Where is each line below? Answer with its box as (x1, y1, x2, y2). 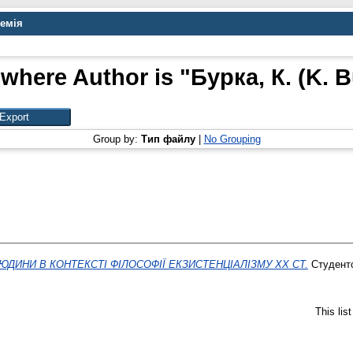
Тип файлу (140, 133, 195, 145)
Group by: (92, 133, 141, 145)
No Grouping (203, 133, 261, 145)
